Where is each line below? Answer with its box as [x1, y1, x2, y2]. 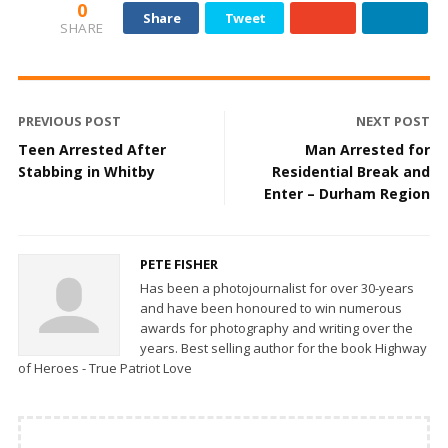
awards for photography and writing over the [140, 319, 413, 338]
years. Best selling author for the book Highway [140, 339, 427, 358]
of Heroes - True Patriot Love [18, 359, 192, 378]
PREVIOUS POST [18, 112, 121, 131]
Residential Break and [272, 162, 430, 182]
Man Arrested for [305, 140, 430, 160]
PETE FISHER [140, 255, 218, 274]
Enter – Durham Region [264, 184, 430, 204]
